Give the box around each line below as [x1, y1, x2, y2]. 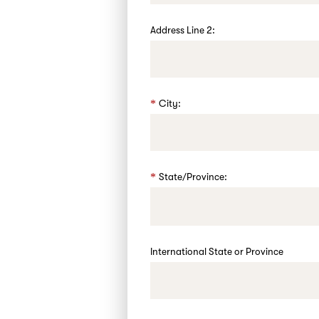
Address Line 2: [150, 25, 216, 36]
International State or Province [150, 246, 284, 257]
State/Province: [159, 172, 228, 182]
